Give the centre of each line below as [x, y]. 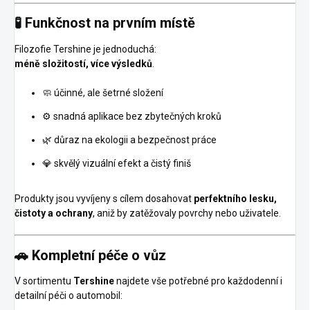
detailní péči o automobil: [69, 296]
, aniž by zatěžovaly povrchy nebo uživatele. [187, 213]
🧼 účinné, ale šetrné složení [103, 93]
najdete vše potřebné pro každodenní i [198, 281]
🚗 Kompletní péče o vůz [90, 255]
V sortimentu [44, 281]
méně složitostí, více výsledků [83, 64]
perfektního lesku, [235, 199]
